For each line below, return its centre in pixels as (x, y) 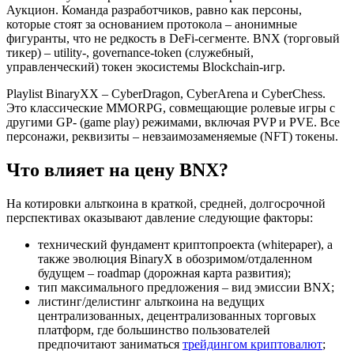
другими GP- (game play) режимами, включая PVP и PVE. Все (173, 122)
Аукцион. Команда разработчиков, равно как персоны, (154, 9)
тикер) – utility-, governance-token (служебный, (130, 52)
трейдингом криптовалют (252, 344)
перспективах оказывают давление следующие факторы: (160, 217)
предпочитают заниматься (110, 344)
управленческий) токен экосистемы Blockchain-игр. (146, 66)
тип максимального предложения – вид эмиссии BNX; (186, 287)
